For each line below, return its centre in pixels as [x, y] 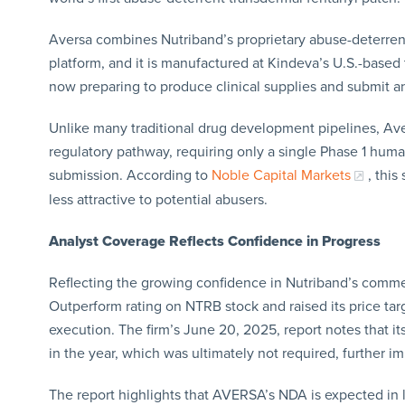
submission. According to [130, 175]
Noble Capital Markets [281, 175]
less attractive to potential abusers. [158, 199]
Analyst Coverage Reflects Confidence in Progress [214, 241]
